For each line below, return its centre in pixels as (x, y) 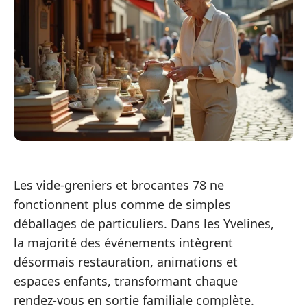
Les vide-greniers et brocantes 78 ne (119, 185)
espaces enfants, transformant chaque (126, 281)
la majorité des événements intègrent (123, 242)
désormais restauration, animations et (126, 261)
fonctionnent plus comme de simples (122, 204)
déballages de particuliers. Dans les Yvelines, (144, 223)
